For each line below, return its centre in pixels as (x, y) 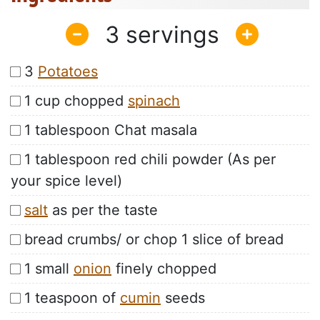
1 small (49, 269)
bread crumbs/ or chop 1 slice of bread (154, 240)
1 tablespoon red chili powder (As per (150, 160)
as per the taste (103, 210)
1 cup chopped (76, 101)
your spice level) (66, 181)
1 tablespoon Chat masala (111, 130)
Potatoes (68, 72)
